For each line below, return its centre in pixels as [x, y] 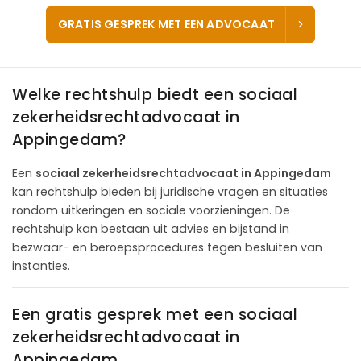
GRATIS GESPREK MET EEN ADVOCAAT [166, 25]
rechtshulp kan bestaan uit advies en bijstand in [151, 228]
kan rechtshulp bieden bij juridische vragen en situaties [170, 191]
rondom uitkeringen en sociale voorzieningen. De [151, 210]
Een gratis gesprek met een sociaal [155, 314]
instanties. [41, 266]
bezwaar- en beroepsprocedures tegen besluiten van [167, 247]
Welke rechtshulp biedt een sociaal [155, 94]
